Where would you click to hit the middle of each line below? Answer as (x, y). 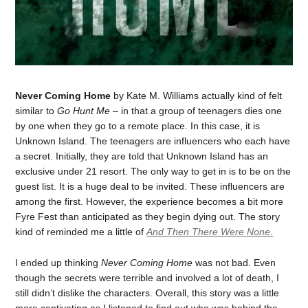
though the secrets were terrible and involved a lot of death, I (147, 277)
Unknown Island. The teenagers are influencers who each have (153, 141)
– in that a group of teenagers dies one (196, 110)
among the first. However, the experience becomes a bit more (150, 201)
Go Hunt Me (84, 110)
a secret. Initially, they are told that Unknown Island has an (142, 156)
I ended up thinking (58, 262)
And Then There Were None (209, 231)
